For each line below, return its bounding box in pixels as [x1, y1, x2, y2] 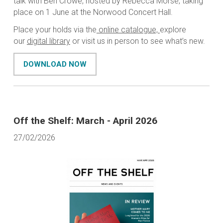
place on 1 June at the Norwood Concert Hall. [13, 7, 173, 17]
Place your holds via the [13, 25, 97, 35]
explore [159, 25, 186, 35]
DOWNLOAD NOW [23, 60, 87, 69]
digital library [26, 36, 70, 46]
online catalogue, [96, 25, 160, 35]
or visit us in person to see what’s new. [72, 36, 205, 46]
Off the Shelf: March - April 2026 [13, 115, 157, 127]
